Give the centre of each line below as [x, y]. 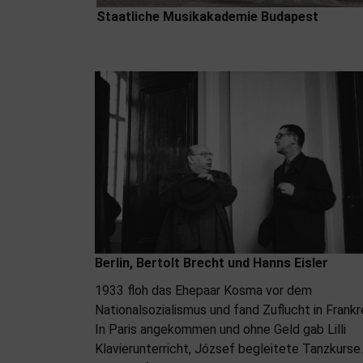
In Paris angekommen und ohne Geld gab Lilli [220, 330]
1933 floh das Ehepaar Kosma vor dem [203, 291]
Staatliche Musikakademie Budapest [207, 17]
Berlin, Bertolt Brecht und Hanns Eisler [211, 263]
